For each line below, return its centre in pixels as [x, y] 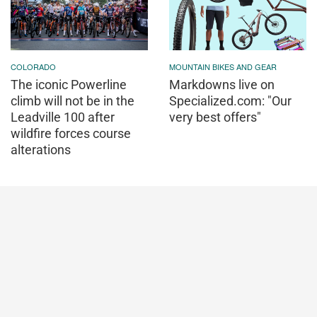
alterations [41, 149]
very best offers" [215, 117]
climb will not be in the [73, 100]
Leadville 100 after [63, 117]
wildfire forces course [71, 133]
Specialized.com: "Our [230, 100]
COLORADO [33, 66]
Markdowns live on [222, 84]
